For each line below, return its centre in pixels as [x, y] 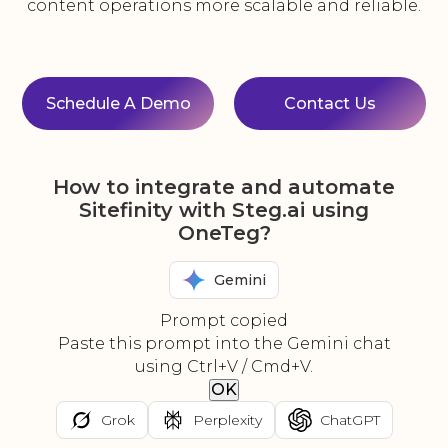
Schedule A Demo [118, 104]
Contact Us [330, 104]
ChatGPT [349, 419]
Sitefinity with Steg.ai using [224, 210]
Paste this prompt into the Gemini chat [224, 344]
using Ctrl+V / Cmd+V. [224, 367]
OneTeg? [224, 233]
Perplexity [227, 419]
